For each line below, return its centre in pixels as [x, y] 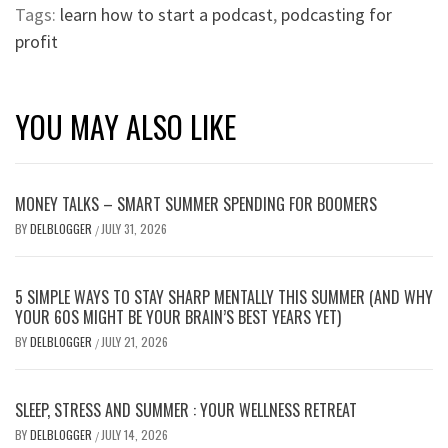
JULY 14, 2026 [134, 434]
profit [36, 41]
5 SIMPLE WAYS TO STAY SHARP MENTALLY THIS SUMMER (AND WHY [224, 296]
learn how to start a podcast [166, 14]
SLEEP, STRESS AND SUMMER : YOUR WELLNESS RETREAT [186, 409]
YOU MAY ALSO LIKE [125, 126]
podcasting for [336, 14]
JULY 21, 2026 [134, 341]
